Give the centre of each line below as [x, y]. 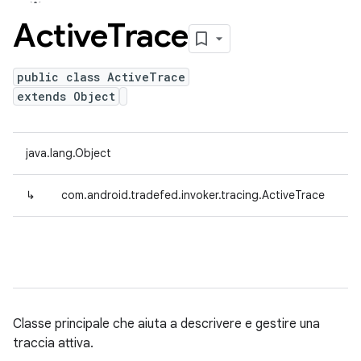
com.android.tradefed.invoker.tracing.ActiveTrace [193, 195]
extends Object [66, 96]
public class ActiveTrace [101, 77]
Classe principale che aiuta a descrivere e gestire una [166, 324]
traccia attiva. [53, 343]
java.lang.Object [68, 153]
